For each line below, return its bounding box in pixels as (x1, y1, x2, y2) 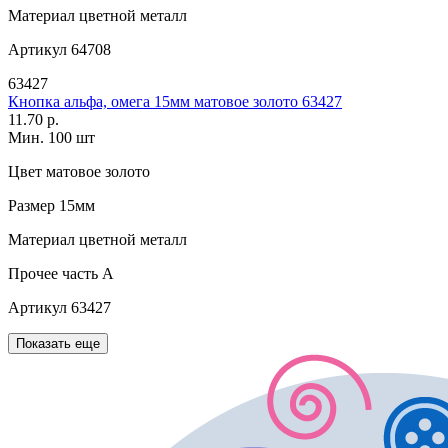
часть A (58, 265, 114, 283)
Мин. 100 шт (8, 129, 95, 147)
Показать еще (16, 336, 100, 352)
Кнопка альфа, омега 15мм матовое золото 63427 (8, 93, 342, 111)
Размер (8, 197, 55, 215)
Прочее (8, 265, 58, 283)
